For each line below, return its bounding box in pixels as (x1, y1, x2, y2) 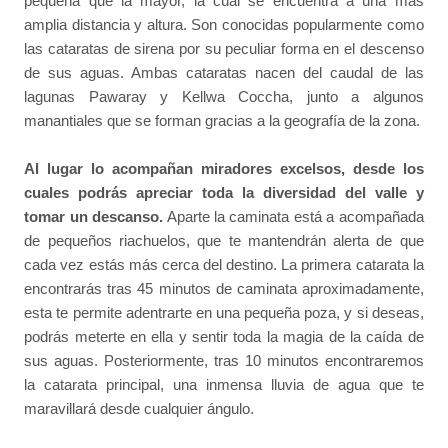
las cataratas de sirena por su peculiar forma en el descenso (24, 39, 424, 57)
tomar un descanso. (24, 208, 164, 226)
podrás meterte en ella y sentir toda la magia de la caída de (24, 328, 424, 346)
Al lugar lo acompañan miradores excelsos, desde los (24, 160, 424, 178)
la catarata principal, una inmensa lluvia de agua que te (24, 376, 424, 394)
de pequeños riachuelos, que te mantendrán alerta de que (24, 232, 424, 250)
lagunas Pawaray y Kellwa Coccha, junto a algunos (24, 87, 424, 105)
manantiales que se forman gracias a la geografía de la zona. (24, 111, 421, 129)
